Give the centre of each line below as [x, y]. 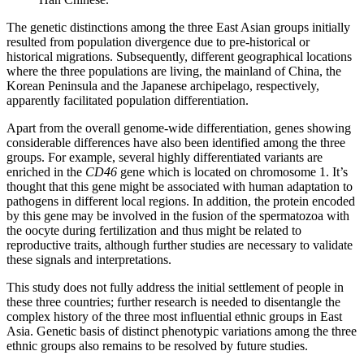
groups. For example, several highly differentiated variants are [165, 157]
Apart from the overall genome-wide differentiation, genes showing [179, 128]
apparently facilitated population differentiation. [128, 100]
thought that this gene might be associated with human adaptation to [180, 186]
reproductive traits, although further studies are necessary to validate [180, 245]
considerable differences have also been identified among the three [176, 142]
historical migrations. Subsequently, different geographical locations [179, 56]
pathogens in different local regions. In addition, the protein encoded [181, 201]
